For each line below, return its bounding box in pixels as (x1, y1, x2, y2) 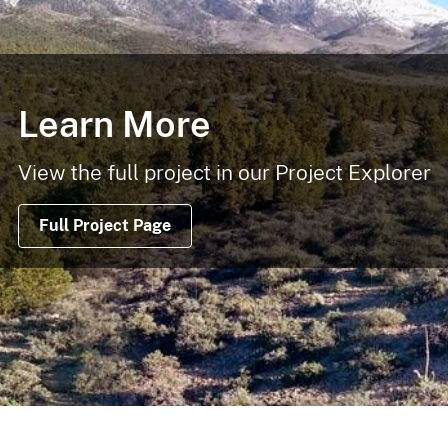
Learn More (17, 103, 211, 146)
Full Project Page (38, 215, 171, 235)
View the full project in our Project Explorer (17, 159, 431, 185)
